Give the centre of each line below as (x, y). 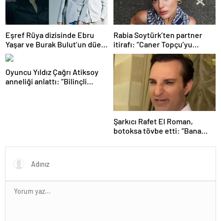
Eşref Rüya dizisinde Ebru (50, 35)
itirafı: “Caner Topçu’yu (153, 44)
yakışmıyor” (133, 140)
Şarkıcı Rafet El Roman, (153, 121)
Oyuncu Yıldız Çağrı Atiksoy (52, 72)
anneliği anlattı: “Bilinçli (46, 81)
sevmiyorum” (136, 53)
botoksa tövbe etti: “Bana (157, 131)
